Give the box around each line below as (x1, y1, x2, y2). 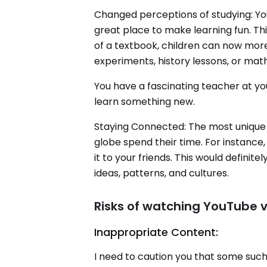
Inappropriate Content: (94, 225, 219, 240)
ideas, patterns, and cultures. (94, 166, 229, 180)
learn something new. (94, 95, 195, 108)
